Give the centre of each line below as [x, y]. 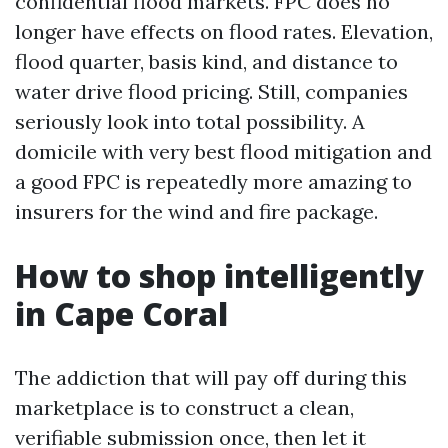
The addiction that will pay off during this [211, 377]
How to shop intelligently [219, 275]
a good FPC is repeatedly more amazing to [213, 181]
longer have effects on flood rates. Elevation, [224, 31]
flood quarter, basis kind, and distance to [206, 61]
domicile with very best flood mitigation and [223, 151]
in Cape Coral [121, 313]
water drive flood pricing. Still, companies [211, 91]
